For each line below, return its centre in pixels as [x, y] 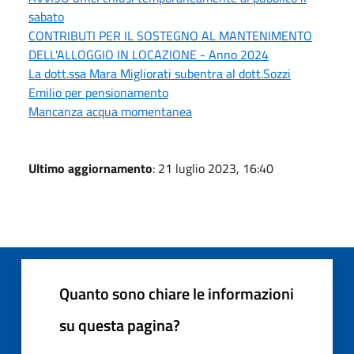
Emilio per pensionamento [98, 92]
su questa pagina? [120, 325]
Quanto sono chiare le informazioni [177, 293]
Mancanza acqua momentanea [110, 111]
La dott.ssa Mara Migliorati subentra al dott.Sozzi [160, 73]
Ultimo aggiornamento [90, 168]
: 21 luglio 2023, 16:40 [213, 168]
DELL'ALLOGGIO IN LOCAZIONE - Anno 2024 [149, 54]
